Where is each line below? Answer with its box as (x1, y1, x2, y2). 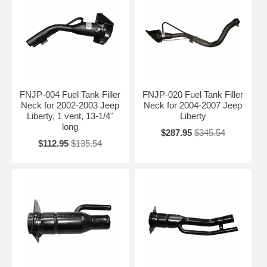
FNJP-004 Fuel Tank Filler (20, 89, 121, 100)
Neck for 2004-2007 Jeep (144, 100, 243, 110)
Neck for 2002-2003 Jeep (21, 100, 120, 110)
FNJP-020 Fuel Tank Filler (142, 89, 244, 100)
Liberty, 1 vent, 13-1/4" (27, 110, 114, 121)
